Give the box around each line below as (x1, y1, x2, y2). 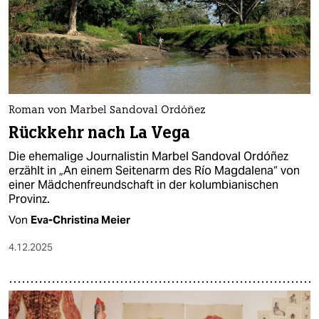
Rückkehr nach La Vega (9, 122, 191, 144)
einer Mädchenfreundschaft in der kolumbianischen (9, 177, 278, 193)
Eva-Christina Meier (31, 213, 130, 227)
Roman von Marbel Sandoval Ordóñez (9, 105, 206, 117)
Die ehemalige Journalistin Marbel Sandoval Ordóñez (9, 149, 288, 164)
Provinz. (9, 192, 50, 207)
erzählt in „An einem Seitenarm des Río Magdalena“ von (9, 163, 300, 179)
